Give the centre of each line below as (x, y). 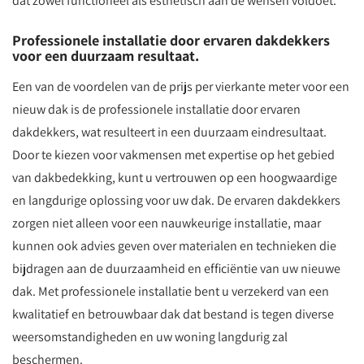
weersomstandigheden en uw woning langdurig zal (150, 337)
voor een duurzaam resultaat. (106, 56)
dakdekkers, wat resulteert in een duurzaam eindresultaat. (169, 132)
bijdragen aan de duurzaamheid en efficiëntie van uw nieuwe (176, 269)
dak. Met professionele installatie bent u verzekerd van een (171, 291)
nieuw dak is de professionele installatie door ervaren (156, 109)
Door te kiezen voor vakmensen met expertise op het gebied (173, 155)
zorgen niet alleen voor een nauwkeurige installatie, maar (167, 223)
